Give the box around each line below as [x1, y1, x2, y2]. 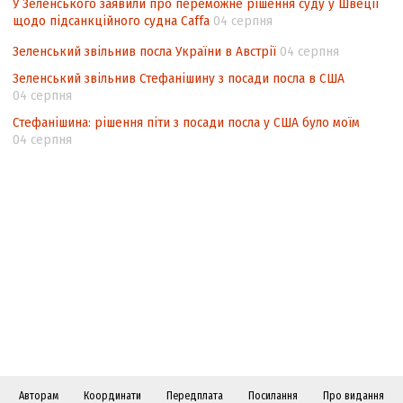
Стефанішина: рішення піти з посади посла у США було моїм [13, 114, 360, 131]
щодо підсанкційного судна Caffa [13, 13, 210, 30]
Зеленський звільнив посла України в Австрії [13, 43, 276, 60]
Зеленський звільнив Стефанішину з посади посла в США [13, 70, 345, 87]
